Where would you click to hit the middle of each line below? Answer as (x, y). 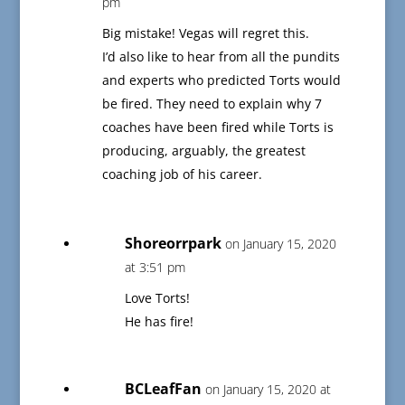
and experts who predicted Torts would (221, 80)
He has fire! (159, 322)
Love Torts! (157, 298)
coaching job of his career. (182, 174)
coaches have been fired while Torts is (217, 127)
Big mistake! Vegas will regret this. (205, 33)
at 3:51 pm (155, 268)
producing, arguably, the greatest (203, 151)
